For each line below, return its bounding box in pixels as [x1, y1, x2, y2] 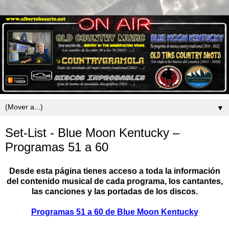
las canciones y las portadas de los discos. [31, 187, 198, 196]
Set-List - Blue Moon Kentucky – [5, 125, 179, 140]
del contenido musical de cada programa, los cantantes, [6, 177, 223, 186]
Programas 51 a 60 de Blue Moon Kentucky [31, 208, 198, 217]
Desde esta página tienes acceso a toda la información [9, 167, 220, 176]
